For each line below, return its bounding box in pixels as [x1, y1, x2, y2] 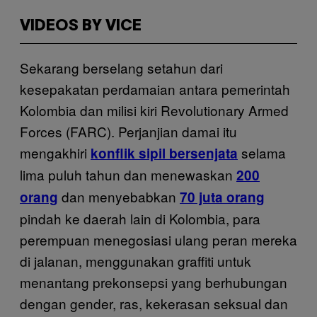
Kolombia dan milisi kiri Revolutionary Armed [20, 100, 289, 120]
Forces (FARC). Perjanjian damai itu [20, 122, 237, 141]
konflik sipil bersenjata [91, 144, 238, 163]
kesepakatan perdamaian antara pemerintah [20, 79, 290, 98]
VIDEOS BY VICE [20, 19, 142, 33]
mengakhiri [20, 143, 91, 162]
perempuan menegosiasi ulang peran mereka [20, 230, 297, 249]
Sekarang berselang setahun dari [20, 58, 223, 77]
